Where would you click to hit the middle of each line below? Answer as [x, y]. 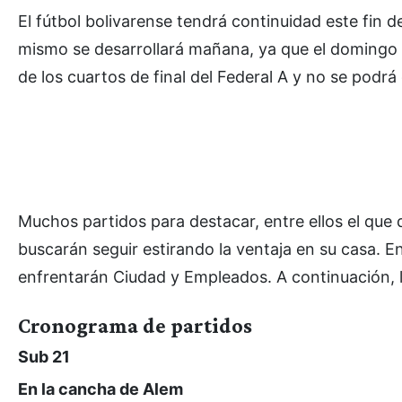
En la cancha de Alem [100, 389]
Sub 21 [44, 356]
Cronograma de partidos [135, 325]
